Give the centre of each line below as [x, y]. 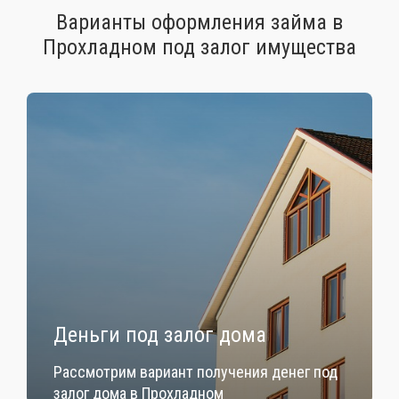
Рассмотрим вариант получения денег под [195, 372]
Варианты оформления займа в [199, 22]
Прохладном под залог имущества [199, 47]
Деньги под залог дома [160, 335]
